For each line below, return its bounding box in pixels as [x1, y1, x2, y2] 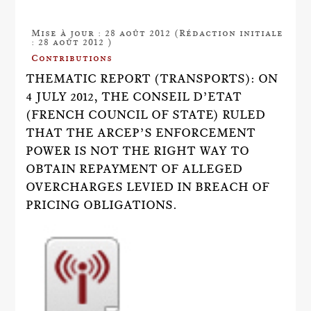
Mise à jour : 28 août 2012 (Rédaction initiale [31, 27, 284, 38]
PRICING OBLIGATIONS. [26, 198, 178, 212]
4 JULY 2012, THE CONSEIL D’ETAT [26, 90, 242, 103]
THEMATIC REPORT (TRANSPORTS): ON [26, 72, 278, 85]
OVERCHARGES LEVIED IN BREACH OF [26, 180, 270, 194]
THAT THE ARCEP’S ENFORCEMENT [26, 126, 256, 140]
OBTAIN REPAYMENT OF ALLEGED [26, 162, 243, 176]
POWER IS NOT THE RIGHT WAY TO [26, 144, 250, 158]
